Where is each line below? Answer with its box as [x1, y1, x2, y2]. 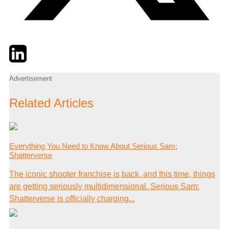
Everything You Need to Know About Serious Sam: [9, 142, 177, 151]
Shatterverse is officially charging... [9, 194, 135, 203]
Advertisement [9, 74, 52, 82]
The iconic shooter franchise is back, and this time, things [9, 170, 215, 179]
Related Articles [9, 96, 94, 110]
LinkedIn [26, 44, 57, 53]
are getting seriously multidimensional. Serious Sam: [9, 182, 199, 191]
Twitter [9, 44, 33, 53]
